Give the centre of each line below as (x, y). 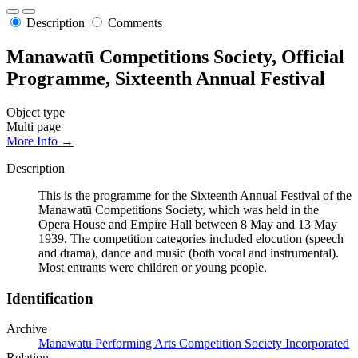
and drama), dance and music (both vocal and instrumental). (189, 253)
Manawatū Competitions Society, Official (175, 57)
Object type (36, 112)
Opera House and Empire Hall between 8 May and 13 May (188, 224)
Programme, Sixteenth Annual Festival (166, 79)
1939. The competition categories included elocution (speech (191, 238)
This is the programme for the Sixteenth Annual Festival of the (195, 195)
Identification (50, 298)
